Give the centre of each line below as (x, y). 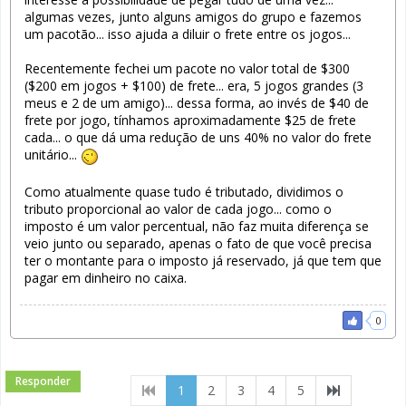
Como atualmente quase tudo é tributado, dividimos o (184, 191)
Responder (43, 381)
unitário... (53, 155)
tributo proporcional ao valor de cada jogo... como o (178, 208)
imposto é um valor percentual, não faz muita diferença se (197, 226)
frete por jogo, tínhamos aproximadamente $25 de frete (190, 121)
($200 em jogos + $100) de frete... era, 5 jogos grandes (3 (194, 86)
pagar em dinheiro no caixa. (107, 277)
